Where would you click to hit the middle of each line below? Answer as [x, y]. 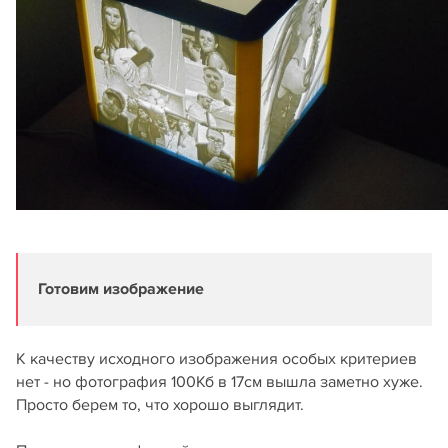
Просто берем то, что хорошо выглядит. [160, 405]
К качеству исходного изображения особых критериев [216, 359]
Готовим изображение [121, 289]
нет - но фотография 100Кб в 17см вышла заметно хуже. [219, 382]
